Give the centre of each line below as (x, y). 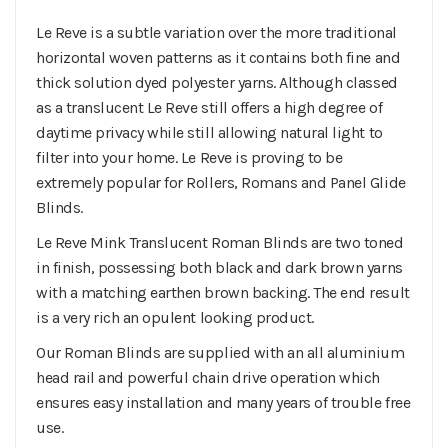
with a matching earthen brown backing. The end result (223, 292)
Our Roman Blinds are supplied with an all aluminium (220, 352)
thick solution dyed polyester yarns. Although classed (217, 82)
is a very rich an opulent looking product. (175, 317)
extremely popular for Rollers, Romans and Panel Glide (221, 182)
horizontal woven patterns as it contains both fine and (218, 57)
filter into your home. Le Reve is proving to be (189, 157)
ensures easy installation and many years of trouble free (223, 402)
